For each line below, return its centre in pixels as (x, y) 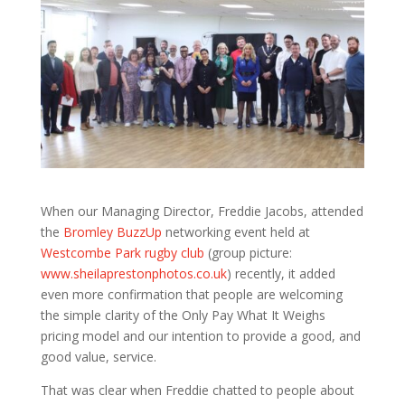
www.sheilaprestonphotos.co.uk (133, 273)
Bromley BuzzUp (112, 231)
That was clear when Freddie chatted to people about (197, 390)
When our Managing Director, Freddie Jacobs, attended (202, 211)
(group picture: (248, 252)
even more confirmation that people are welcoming (191, 294)
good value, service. (98, 356)
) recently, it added (281, 273)
